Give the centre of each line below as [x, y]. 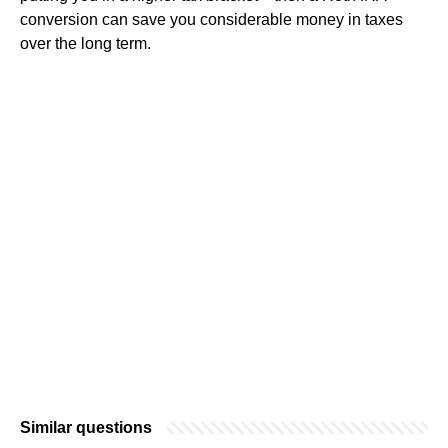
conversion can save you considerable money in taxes [211, 19]
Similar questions [86, 427]
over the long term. [85, 43]
